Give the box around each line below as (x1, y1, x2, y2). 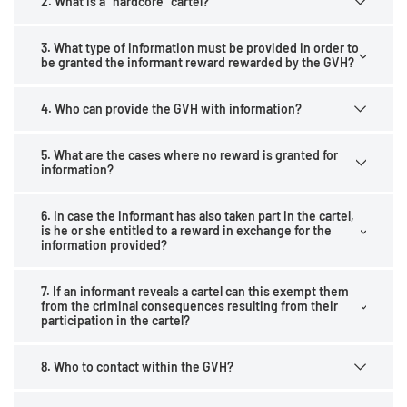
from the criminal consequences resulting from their (41, 298, 338, 313)
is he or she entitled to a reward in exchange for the (41, 223, 332, 238)
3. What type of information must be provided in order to (41, 40, 359, 55)
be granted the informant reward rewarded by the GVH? (41, 55, 354, 70)
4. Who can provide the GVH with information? (41, 101, 302, 116)
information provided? (41, 237, 167, 253)
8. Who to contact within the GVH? (41, 359, 233, 374)
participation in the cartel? (41, 313, 190, 328)
